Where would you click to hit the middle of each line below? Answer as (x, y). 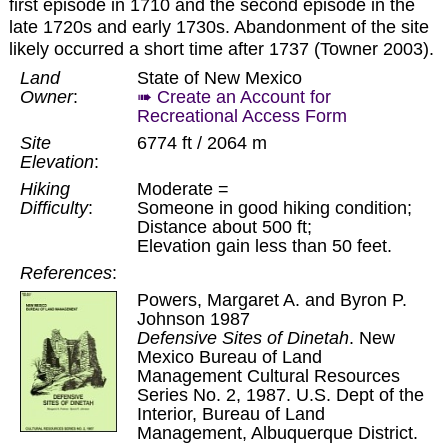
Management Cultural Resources (268, 376)
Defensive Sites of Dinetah (242, 338)
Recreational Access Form (241, 116)
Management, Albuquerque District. (277, 433)
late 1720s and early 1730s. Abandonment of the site (218, 26)
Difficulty (53, 208)
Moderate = (182, 189)
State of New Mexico (219, 78)
